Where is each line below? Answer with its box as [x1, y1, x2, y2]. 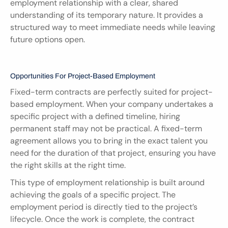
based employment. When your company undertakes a [10, 98, 213, 109]
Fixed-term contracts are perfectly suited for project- [10, 86, 213, 97]
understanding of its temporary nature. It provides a [10, 9, 203, 20]
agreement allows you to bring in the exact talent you [10, 135, 208, 146]
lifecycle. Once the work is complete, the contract [10, 213, 194, 224]
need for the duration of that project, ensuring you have [10, 147, 216, 158]
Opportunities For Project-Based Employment [10, 72, 155, 80]
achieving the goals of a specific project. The [10, 189, 176, 200]
